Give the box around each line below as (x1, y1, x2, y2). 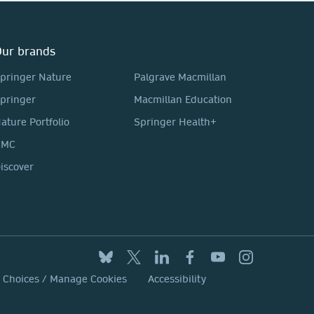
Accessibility (148, 273, 206, 285)
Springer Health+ (134, 116, 217, 128)
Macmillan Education (134, 93, 232, 106)
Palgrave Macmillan (134, 71, 226, 83)
